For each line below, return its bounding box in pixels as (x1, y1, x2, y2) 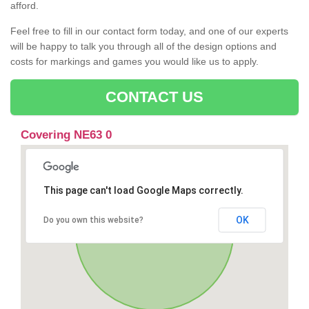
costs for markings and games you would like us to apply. (10, 56, 259, 68)
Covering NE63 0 (21, 128, 112, 142)
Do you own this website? (43, 215, 143, 226)
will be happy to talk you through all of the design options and (10, 41, 277, 52)
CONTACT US (105, 88, 204, 106)
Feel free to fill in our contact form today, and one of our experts (10, 26, 288, 37)
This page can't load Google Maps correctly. (43, 185, 243, 197)
